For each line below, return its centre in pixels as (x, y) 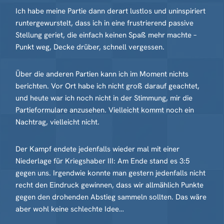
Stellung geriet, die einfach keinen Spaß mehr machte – (106, 35)
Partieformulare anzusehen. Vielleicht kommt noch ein (105, 110)
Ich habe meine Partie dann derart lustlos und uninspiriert (110, 11)
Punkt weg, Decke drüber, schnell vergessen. (90, 47)
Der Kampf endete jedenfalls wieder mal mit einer (97, 149)
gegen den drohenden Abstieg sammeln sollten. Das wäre (111, 197)
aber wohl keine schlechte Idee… (70, 209)
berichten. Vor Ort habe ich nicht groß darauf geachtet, (107, 86)
